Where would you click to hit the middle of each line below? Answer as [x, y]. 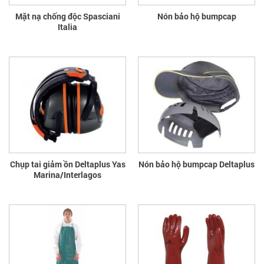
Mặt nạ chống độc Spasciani [67, 16]
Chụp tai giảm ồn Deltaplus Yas [67, 164]
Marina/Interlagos [67, 174]
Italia [67, 27]
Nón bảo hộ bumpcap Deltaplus [197, 164]
